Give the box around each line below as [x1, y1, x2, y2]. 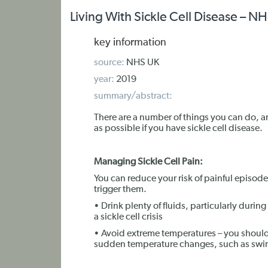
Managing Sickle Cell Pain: [94, 157, 203, 167]
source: [94, 58, 124, 68]
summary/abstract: [94, 92, 172, 101]
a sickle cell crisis [94, 212, 163, 222]
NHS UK [124, 58, 159, 68]
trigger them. [94, 185, 147, 194]
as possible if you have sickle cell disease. [94, 124, 263, 133]
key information [94, 37, 166, 48]
